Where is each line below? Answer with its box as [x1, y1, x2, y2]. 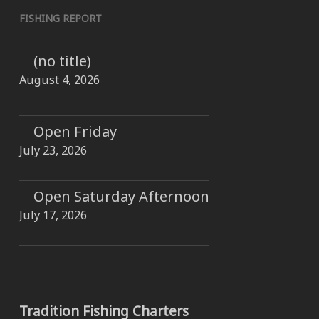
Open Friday [33, 122, 117, 141]
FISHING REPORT [19, 11, 102, 25]
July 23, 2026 [19, 142, 87, 158]
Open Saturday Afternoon [33, 187, 209, 206]
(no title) [33, 51, 91, 70]
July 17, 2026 [19, 207, 87, 223]
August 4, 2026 [19, 72, 100, 88]
